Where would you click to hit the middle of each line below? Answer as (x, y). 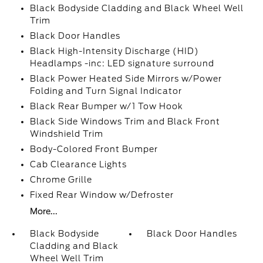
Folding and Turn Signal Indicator (106, 91)
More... (43, 211)
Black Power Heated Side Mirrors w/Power (126, 79)
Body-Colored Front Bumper (94, 149)
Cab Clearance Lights (78, 164)
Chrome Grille (61, 180)
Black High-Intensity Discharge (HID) (114, 51)
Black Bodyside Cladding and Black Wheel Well (136, 8)
